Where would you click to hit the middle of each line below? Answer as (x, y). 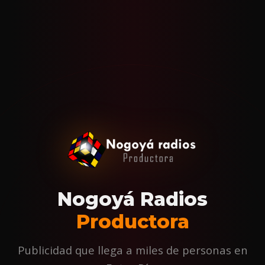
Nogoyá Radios (132, 199)
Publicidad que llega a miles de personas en (132, 250)
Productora (132, 222)
